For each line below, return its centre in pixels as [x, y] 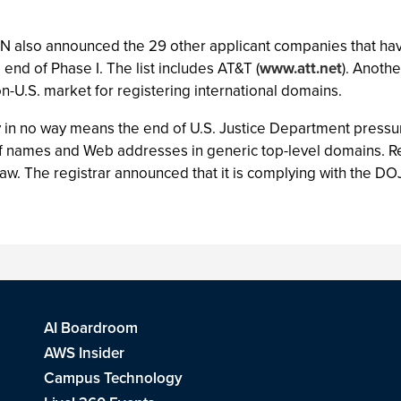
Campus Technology [113, 378]
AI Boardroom [91, 328]
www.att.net [301, 68]
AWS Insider [84, 353]
